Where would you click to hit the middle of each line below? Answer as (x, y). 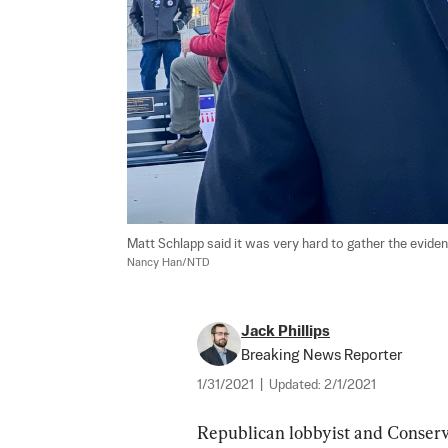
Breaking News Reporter (321, 355)
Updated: (296, 385)
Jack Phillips (285, 331)
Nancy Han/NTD (168, 263)
